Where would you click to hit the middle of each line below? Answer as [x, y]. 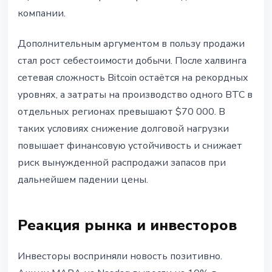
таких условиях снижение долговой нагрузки [123, 129]
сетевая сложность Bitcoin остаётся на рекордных [133, 78]
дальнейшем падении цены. [83, 180]
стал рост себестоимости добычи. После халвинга [132, 61]
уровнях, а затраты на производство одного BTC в [135, 95]
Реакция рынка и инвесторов [127, 226]
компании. [42, 14]
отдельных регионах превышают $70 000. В [121, 112]
